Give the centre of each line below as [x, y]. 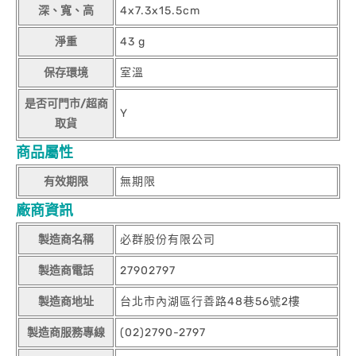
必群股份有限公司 [168, 239]
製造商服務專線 [66, 332]
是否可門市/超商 [66, 103]
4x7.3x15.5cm [160, 10]
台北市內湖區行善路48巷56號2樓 [210, 301]
